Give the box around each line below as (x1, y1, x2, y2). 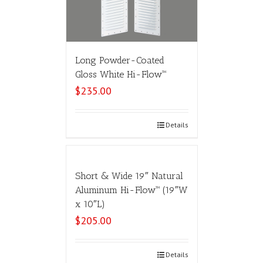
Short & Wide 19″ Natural (75, 170, 183, 182)
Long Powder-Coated (75, 55, 164, 66)
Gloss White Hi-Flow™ (75, 69, 166, 80)
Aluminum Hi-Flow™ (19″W (75, 184, 188, 196)
